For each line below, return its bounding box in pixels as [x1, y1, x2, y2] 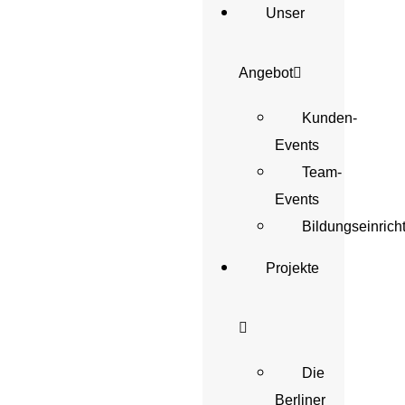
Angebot [239, 65, 293, 80]
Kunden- [302, 110, 357, 126]
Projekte [266, 260, 319, 276]
